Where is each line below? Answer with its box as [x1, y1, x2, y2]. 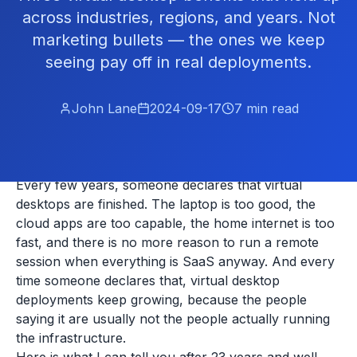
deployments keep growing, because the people [16, 292, 307, 308]
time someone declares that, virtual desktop [16, 273, 280, 288]
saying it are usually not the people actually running [16, 311, 330, 327]
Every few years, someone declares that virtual [16, 177, 302, 193]
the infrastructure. [16, 330, 126, 346]
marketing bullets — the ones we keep [32, 30, 325, 49]
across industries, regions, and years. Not [22, 8, 335, 27]
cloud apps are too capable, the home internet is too [16, 215, 335, 231]
